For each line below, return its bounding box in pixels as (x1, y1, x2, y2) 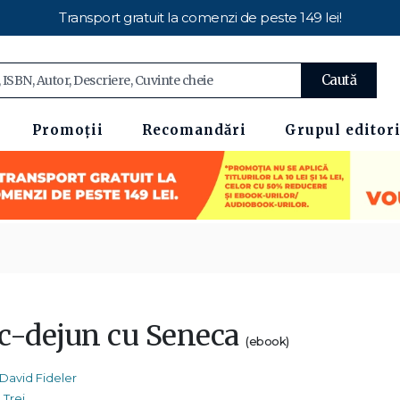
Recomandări (142, 121, 246, 138)
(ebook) (246, 334, 289, 348)
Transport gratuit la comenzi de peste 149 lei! (59, 9, 341, 26)
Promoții (32, 121, 104, 138)
